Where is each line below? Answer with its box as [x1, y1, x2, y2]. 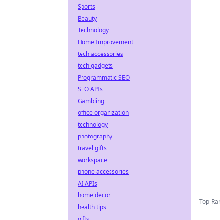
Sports [78, 2, 95, 11]
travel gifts [78, 144, 107, 152]
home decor [78, 191, 110, 199]
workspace [78, 156, 107, 164]
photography [78, 132, 112, 140]
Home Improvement [78, 38, 133, 46]
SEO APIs [78, 85, 103, 93]
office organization [78, 109, 129, 117]
